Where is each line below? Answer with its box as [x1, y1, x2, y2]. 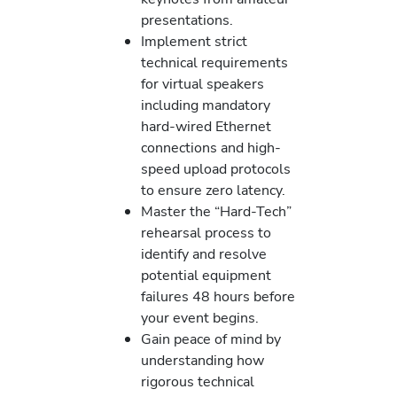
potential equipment [141, 264, 272, 285]
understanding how [141, 349, 265, 370]
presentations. [141, 9, 234, 30]
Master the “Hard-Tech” [141, 200, 292, 222]
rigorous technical [141, 370, 255, 392]
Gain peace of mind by [141, 328, 282, 349]
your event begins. [141, 307, 260, 328]
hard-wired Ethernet [141, 115, 272, 136]
